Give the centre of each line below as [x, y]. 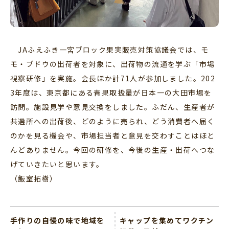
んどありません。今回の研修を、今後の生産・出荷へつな [113, 150]
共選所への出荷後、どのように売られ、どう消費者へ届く [113, 121]
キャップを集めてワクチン [167, 220]
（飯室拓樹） [34, 178]
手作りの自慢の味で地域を [58, 220]
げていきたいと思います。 [57, 164]
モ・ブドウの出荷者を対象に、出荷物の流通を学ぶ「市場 [113, 64]
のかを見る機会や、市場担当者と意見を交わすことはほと [113, 135]
